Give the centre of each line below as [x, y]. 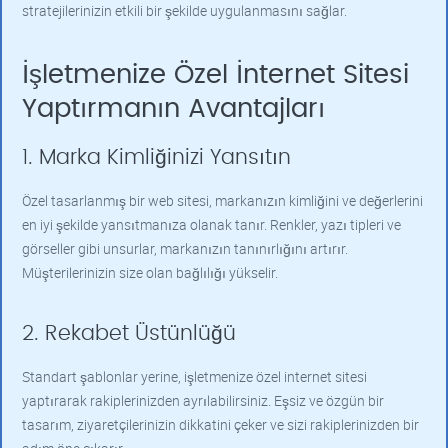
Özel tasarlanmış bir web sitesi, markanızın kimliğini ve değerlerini [222, 200]
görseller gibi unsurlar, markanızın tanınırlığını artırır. [185, 248]
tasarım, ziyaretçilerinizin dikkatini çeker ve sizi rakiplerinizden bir [220, 424]
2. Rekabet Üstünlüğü [129, 333]
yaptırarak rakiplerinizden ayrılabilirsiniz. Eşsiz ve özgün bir [203, 400]
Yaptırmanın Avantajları [173, 109]
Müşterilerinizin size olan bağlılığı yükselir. [150, 272]
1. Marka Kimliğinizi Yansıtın [156, 157]
